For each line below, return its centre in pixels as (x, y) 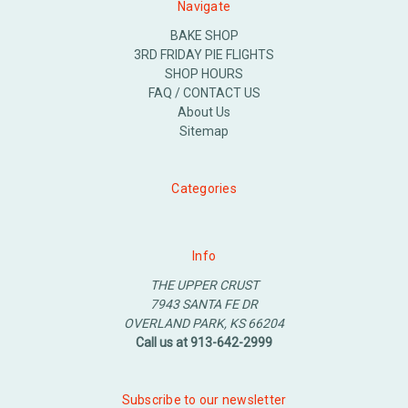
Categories (204, 188)
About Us (204, 112)
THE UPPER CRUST (204, 285)
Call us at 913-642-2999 (204, 342)
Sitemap (204, 131)
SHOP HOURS (204, 73)
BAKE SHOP (204, 35)
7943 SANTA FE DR (204, 304)
